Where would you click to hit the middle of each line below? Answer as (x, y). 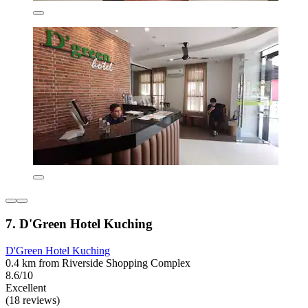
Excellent (26, 287)
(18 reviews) (33, 300)
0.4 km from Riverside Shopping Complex (98, 263)
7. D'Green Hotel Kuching (79, 224)
